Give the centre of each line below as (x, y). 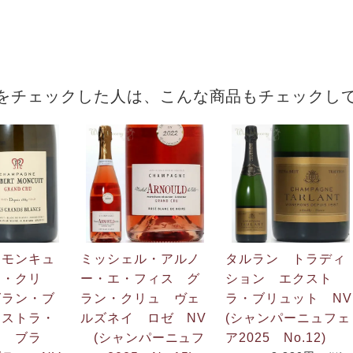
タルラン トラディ (286, 258)
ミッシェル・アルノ (140, 258)
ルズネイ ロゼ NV (143, 318)
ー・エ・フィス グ (140, 278)
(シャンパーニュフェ (288, 318)
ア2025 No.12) (276, 337)
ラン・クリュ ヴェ (140, 298)
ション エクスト (279, 278)
